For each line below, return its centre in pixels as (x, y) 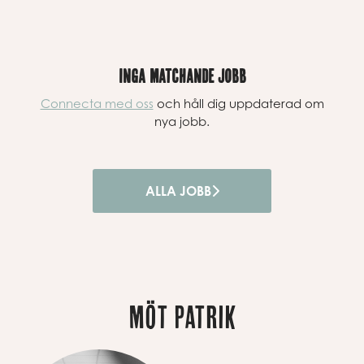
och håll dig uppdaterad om (238, 103)
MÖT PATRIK (182, 316)
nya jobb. (182, 121)
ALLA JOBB (178, 191)
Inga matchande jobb (182, 76)
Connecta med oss (97, 103)
